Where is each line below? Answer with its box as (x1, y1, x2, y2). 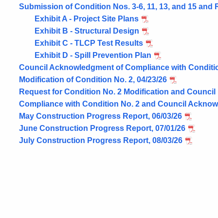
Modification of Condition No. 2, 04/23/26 (19, 75, 167, 84)
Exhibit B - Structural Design (35, 27, 139, 35)
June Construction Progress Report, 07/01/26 (19, 124, 185, 132)
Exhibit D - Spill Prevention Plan (35, 51, 151, 59)
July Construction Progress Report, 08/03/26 (19, 136, 182, 145)
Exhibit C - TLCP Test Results (35, 39, 143, 47)
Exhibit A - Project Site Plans (35, 15, 139, 23)
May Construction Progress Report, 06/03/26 (19, 112, 182, 120)
